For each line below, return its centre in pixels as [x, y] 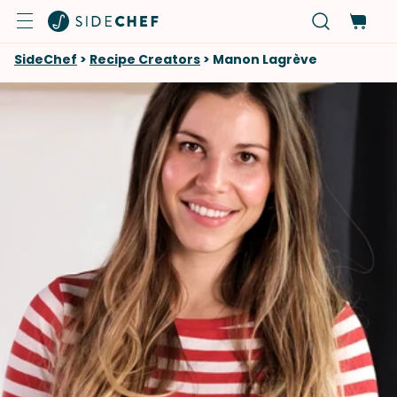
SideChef [46, 59]
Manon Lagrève [265, 59]
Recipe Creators [145, 59]
